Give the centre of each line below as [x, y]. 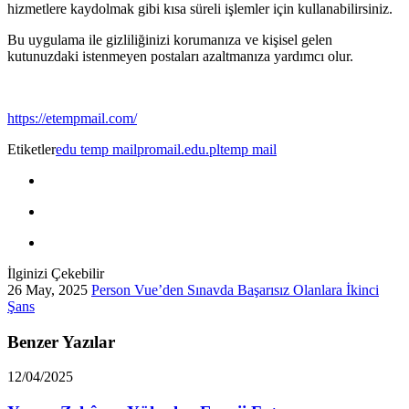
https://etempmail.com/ [72, 118]
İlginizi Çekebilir [56, 273]
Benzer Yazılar [61, 341]
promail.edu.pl [178, 149]
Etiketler [31, 149]
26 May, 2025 [47, 289]
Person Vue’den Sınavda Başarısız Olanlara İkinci [235, 289]
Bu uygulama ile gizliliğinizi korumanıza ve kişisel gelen [170, 39]
